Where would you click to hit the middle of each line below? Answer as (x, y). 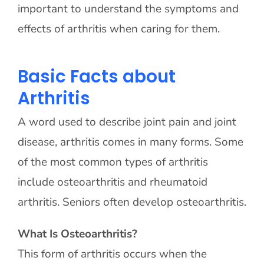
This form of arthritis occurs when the (112, 254)
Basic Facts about (96, 76)
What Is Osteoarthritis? (77, 234)
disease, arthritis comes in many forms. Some (130, 142)
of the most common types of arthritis (113, 162)
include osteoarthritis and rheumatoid (112, 182)
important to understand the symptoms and (128, 9)
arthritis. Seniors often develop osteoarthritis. (132, 202)
